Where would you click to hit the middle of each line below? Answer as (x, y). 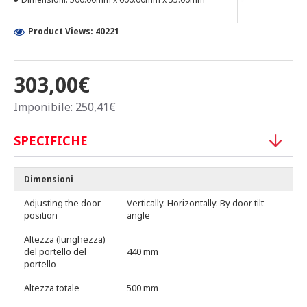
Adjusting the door (62, 203)
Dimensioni (49, 179)
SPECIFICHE (51, 140)
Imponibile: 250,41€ (65, 107)
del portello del (55, 251)
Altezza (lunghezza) (65, 239)
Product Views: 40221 (74, 31)
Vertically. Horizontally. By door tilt (195, 203)
